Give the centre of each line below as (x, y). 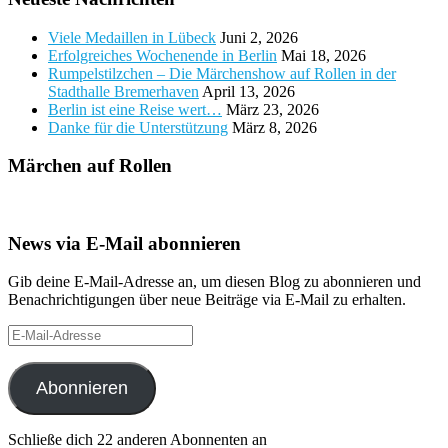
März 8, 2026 (274, 127)
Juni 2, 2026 (259, 37)
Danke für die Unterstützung (138, 127)
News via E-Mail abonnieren (124, 243)
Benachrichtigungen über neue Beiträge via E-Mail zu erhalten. (207, 300)
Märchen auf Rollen (90, 166)
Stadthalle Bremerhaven (123, 91)
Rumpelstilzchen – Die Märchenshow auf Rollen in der (222, 73)
